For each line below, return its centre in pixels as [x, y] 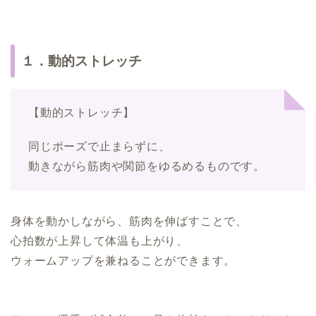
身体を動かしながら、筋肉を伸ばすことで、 [129, 221]
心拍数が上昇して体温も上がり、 [99, 241]
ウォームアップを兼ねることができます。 [123, 260]
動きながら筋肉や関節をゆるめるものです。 [147, 166]
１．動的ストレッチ [81, 61]
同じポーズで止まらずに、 [99, 146]
